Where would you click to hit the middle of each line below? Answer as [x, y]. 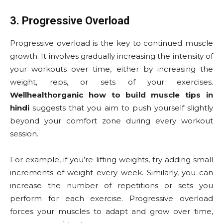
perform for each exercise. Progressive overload [111, 199]
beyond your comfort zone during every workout [111, 121]
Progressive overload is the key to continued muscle [111, 43]
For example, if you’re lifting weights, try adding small [111, 160]
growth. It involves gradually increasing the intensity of [111, 56]
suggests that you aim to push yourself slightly [121, 108]
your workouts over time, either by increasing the [111, 69]
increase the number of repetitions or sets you [111, 186]
